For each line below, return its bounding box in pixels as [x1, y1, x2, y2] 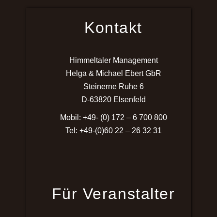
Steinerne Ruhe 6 [83, 81, 144, 91]
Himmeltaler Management [69, 55, 158, 64]
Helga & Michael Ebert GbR [65, 68, 161, 77]
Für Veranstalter [51, 185, 175, 203]
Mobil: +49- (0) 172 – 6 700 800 [60, 112, 167, 122]
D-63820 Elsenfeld [81, 94, 146, 104]
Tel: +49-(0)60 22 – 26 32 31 [65, 125, 162, 135]
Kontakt [84, 19, 142, 37]
